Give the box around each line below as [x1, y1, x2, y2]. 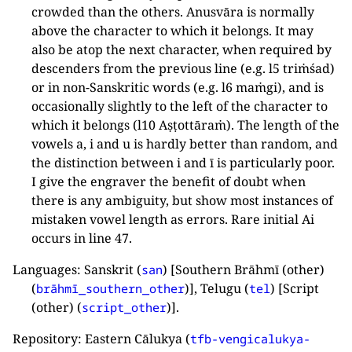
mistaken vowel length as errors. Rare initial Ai [31, 210, 314, 228]
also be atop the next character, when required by [31, 40, 332, 58]
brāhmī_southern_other [36, 280, 185, 296]
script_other [82, 299, 167, 315]
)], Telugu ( [185, 279, 249, 297]
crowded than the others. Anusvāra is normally [31, 2, 314, 20]
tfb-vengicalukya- [190, 330, 310, 346]
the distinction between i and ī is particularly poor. [31, 153, 335, 171]
